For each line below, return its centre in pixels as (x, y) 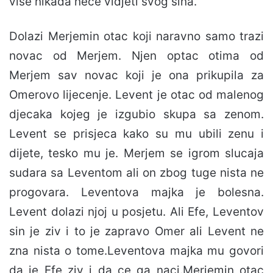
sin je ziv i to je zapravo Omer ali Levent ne (136, 232)
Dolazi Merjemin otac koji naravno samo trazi (136, 37)
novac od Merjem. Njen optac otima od (136, 56)
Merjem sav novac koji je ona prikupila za (136, 76)
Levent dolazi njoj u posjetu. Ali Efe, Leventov (136, 212)
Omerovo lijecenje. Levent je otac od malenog (136, 95)
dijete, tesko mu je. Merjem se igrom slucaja (136, 154)
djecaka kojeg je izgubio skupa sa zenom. (136, 115)
